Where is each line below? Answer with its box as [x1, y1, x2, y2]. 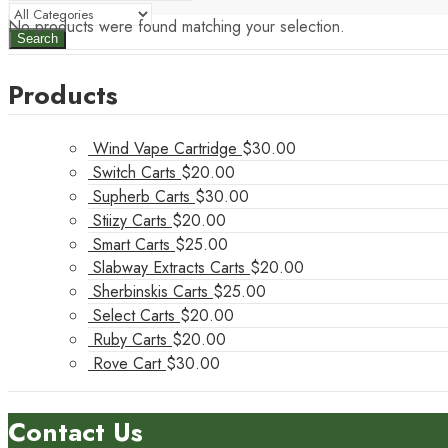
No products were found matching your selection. [8, 14, 345, 38]
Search [17, 31, 58, 46]
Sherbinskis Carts [93, 279, 208, 303]
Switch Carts [93, 160, 176, 184]
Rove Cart [93, 351, 161, 375]
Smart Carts [93, 232, 170, 256]
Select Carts [93, 303, 175, 327]
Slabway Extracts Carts [93, 255, 245, 279]
